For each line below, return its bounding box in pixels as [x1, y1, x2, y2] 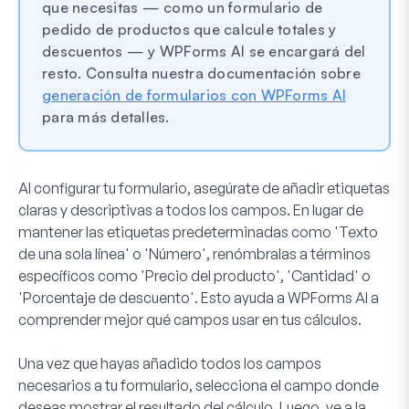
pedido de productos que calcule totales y [42, 19, 337, 38]
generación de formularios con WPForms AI [42, 85, 346, 104]
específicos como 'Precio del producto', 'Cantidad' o [18, 266, 371, 285]
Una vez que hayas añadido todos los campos [18, 353, 321, 372]
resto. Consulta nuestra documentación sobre [42, 63, 361, 82]
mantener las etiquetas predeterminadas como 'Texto [18, 222, 378, 241]
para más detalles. [42, 107, 170, 126]
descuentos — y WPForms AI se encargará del [42, 41, 366, 60]
